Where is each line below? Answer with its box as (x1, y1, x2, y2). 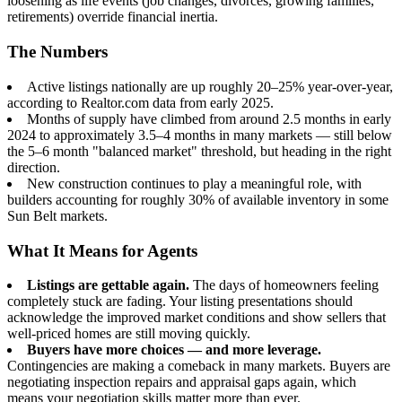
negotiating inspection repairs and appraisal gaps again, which (7, 374, 356, 390)
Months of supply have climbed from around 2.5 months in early (27, 110, 391, 127)
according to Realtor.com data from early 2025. (7, 94, 274, 110)
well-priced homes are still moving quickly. (7, 326, 250, 342)
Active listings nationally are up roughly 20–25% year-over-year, (27, 78, 393, 94)
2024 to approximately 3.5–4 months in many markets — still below (7, 127, 392, 143)
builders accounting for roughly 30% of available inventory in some (7, 191, 389, 207)
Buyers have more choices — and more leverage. (27, 342, 321, 358)
